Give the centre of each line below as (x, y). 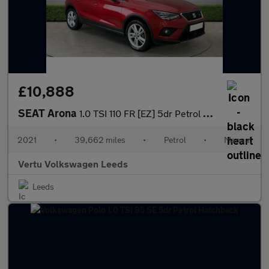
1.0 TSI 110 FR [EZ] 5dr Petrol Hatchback (141, 113)
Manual (237, 140)
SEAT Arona (49, 113)
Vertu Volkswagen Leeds (73, 164)
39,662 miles (100, 140)
